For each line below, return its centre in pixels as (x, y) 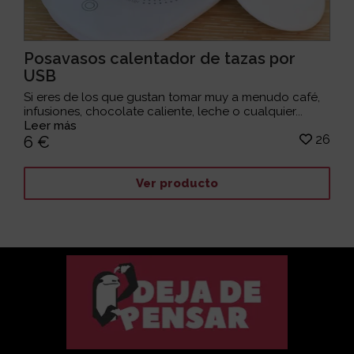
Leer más (51, 126)
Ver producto (177, 183)
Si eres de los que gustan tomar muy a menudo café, (172, 98)
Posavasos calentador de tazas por (160, 59)
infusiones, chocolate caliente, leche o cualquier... (164, 112)
